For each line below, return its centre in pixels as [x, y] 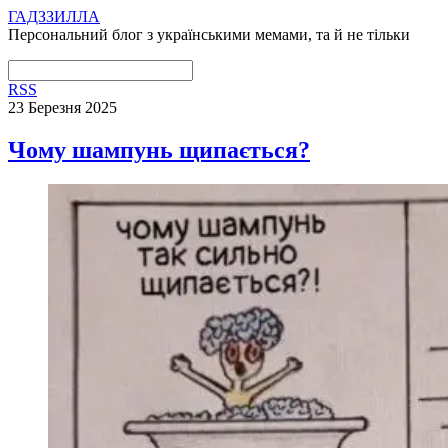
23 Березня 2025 [62, 107]
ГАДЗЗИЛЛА [54, 16]
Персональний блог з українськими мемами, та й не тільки [209, 34]
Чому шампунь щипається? [159, 149]
